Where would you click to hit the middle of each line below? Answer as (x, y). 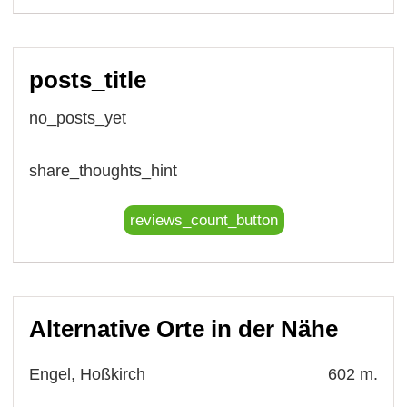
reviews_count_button (203, 220)
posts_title (88, 79)
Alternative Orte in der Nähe (184, 328)
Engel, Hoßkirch (88, 374)
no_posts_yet (78, 118)
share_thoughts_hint (104, 170)
